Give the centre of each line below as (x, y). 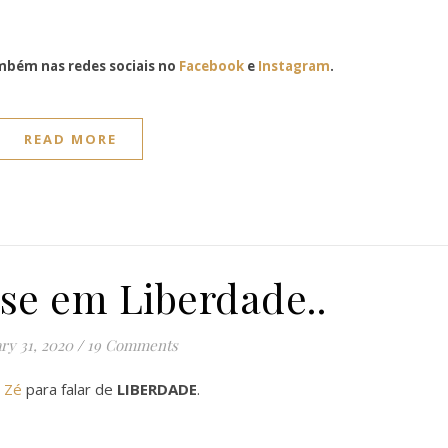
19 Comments (132, 345)
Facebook (211, 66)
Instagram (293, 66)
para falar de (69, 389)
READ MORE (70, 139)
